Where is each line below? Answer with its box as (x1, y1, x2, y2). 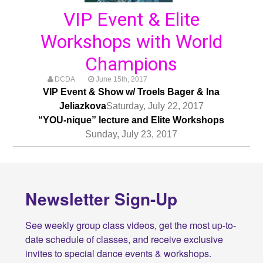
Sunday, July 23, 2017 (85, 129, 178, 140)
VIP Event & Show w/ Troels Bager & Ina (43, 87, 220, 97)
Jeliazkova (59, 101, 106, 112)
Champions (85, 52, 178, 75)
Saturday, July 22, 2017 (106, 101, 204, 112)
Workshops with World (40, 30, 222, 53)
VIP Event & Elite (63, 8, 200, 31)
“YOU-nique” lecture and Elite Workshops (38, 115, 225, 126)
